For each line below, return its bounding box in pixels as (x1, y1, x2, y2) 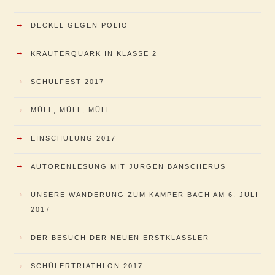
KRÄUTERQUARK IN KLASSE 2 (31, 49, 157, 57)
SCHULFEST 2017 (31, 77, 104, 85)
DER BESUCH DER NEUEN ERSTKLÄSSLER (31, 233, 209, 241)
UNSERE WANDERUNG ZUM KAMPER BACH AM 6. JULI (31, 190, 258, 198)
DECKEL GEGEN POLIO (31, 21, 128, 29)
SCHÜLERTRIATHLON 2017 (31, 261, 143, 269)
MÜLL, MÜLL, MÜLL (31, 106, 111, 114)
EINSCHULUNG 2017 (31, 134, 116, 142)
